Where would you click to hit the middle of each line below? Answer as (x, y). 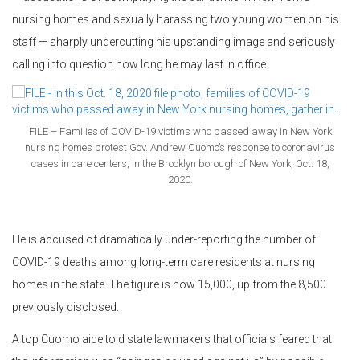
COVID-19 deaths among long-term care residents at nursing (164, 262)
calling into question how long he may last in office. (140, 65)
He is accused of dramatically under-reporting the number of (164, 240)
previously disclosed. (65, 307)
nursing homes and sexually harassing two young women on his (176, 20)
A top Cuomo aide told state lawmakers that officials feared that (172, 340)
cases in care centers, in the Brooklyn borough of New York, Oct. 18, (180, 164)
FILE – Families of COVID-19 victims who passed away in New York (180, 132)
